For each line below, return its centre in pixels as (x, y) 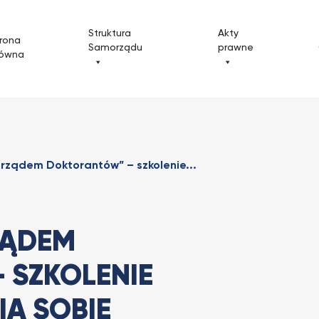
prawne (236, 48)
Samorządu (115, 48)
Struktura (110, 34)
